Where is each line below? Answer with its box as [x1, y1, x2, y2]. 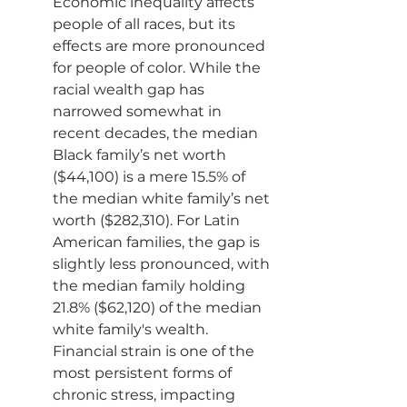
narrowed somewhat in [53, 103, 225, 120]
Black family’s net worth [53, 146, 230, 164]
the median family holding [53, 277, 249, 294]
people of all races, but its [53, 15, 239, 33]
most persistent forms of [53, 364, 235, 382]
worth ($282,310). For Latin [53, 212, 243, 229]
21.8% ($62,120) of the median [53, 299, 265, 316]
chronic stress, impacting [53, 386, 239, 403]
